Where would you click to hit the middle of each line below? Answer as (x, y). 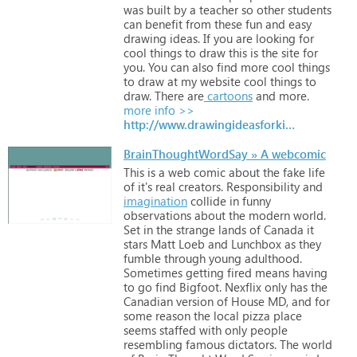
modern (268, 215)
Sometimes (153, 272)
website (219, 81)
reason (171, 315)
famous (204, 344)
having (308, 272)
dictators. (251, 344)
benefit (162, 24)
